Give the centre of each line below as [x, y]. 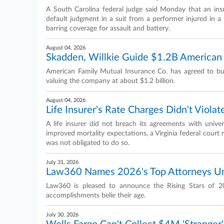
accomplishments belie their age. [96, 195]
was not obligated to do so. [88, 143]
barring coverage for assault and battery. [108, 28]
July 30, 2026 [62, 215]
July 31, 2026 [62, 162]
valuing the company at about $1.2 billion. [110, 81]
